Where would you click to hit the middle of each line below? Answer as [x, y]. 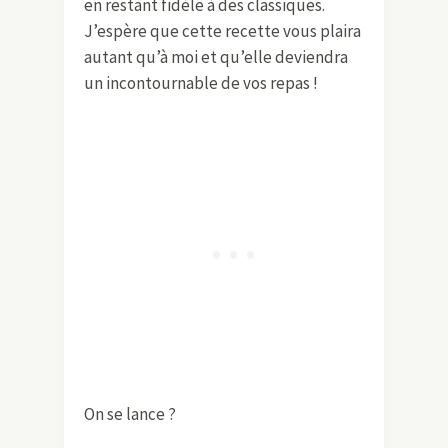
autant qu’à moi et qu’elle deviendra [216, 56]
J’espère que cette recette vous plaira [222, 30]
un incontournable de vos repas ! [201, 82]
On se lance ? [130, 413]
